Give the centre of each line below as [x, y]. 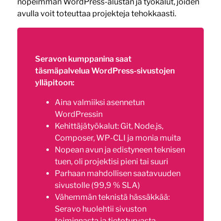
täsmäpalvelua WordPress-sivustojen [105, 71]
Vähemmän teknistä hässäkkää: [112, 197]
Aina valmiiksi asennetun [99, 103]
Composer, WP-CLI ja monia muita [118, 138]
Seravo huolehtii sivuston [100, 209]
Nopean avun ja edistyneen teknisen [120, 150]
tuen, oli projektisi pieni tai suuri [111, 162]
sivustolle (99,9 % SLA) [97, 185]
